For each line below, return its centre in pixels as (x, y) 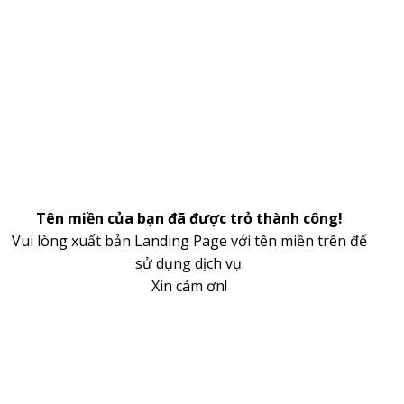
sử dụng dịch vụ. (189, 263)
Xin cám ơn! (189, 286)
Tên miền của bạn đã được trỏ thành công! (189, 218)
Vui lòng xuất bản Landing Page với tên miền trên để (189, 241)
